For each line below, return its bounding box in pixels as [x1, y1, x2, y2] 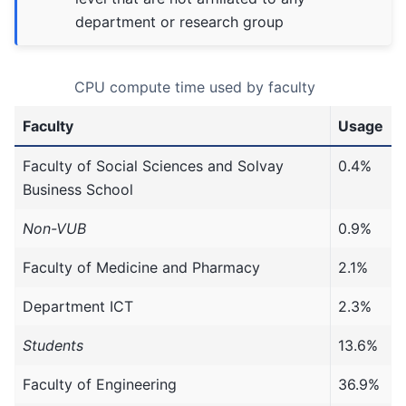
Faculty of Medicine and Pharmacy [23, 257, 260, 276]
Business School [23, 179, 133, 198]
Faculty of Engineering [23, 374, 177, 393]
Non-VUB [23, 218, 86, 237]
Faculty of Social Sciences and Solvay [23, 156, 284, 175]
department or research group [75, 12, 285, 31]
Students [23, 335, 83, 354]
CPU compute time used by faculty [73, 77, 315, 96]
